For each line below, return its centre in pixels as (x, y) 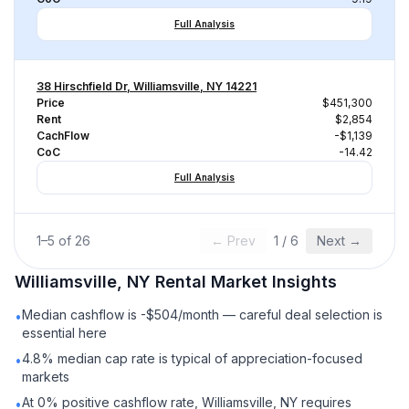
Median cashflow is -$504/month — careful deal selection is (202, 315)
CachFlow (63, 136)
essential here (64, 333)
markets (46, 377)
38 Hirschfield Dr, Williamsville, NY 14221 (147, 86)
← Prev (233, 241)
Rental (181, 282)
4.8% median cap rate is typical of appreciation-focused (192, 358)
